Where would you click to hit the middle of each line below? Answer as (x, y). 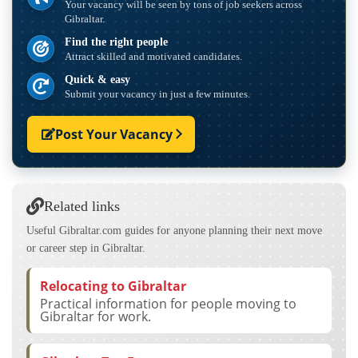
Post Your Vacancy (114, 134)
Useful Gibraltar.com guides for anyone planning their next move (174, 230)
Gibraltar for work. (95, 316)
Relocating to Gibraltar (113, 286)
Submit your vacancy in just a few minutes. (157, 93)
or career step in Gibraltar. (86, 248)
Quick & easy (97, 79)
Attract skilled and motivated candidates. (153, 56)
